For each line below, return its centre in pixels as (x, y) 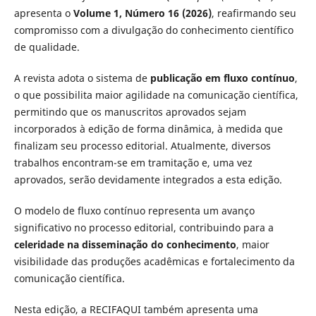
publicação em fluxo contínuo (222, 78)
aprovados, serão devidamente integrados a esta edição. (148, 179)
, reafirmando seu (254, 13)
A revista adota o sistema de (82, 78)
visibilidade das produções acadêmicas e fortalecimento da (154, 261)
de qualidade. (47, 47)
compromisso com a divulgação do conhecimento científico (153, 30)
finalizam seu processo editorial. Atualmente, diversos (142, 145)
